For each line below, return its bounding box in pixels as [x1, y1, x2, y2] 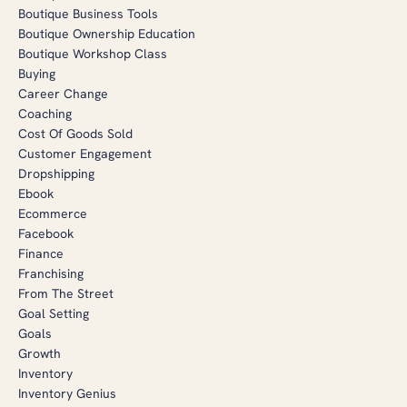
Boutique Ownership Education [18, 25, 195, 42]
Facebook [18, 224, 74, 242]
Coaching [18, 104, 72, 122]
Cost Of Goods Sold [18, 124, 133, 142]
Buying [18, 65, 55, 82]
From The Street [18, 284, 114, 302]
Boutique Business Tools [18, 5, 158, 22]
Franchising [18, 264, 84, 282]
